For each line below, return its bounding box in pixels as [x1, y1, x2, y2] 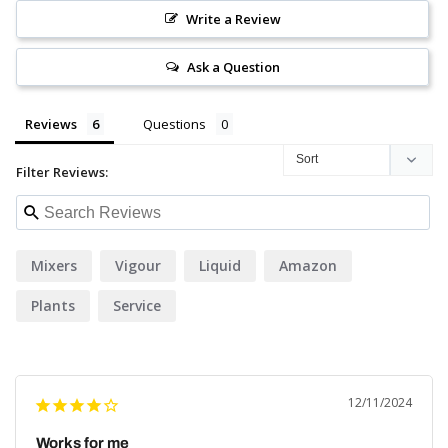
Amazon [279, 256, 337, 276]
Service [113, 296, 161, 316]
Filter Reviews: [16, 163, 108, 182]
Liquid [199, 256, 241, 276]
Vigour [115, 256, 161, 276]
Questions [143, 115, 206, 134]
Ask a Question [186, 58, 280, 77]
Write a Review [185, 10, 281, 29]
